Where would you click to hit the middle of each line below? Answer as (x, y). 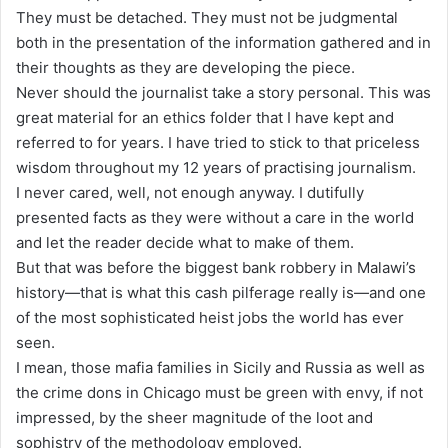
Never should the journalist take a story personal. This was (223, 92)
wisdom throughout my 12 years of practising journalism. (216, 167)
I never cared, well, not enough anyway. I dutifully (190, 192)
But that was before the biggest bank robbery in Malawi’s (216, 267)
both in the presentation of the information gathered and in (223, 42)
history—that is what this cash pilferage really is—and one (221, 292)
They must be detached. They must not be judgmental (207, 17)
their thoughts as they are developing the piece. (185, 67)
